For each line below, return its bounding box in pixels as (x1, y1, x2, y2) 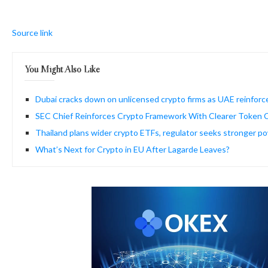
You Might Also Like (25, 63, 100, 75)
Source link (12, 28, 53, 38)
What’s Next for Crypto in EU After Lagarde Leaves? (35, 144, 230, 155)
